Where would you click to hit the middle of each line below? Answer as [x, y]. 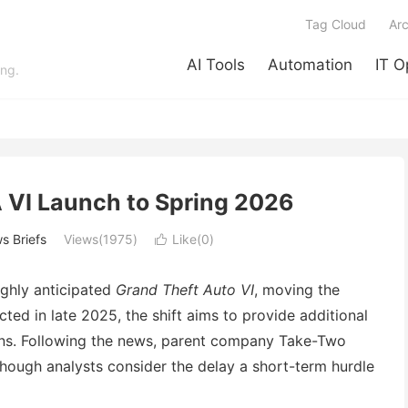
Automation [310, 65]
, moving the [297, 290]
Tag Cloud [336, 24]
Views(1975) [100, 239]
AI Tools [216, 65]
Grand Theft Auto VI [185, 290]
